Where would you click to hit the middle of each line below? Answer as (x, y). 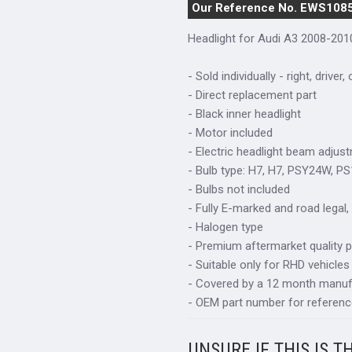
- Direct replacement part (253, 95)
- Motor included (231, 133)
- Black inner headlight (245, 114)
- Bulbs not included (239, 190)
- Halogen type (226, 227)
